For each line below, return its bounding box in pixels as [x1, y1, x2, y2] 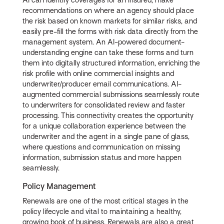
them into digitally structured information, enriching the [22, 59, 200, 67]
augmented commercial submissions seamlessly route [22, 90, 200, 99]
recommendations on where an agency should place [22, 6, 194, 15]
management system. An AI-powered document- [22, 38, 185, 46]
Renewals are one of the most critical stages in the [22, 197, 189, 205]
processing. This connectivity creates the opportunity [22, 111, 194, 120]
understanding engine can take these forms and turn [22, 48, 194, 57]
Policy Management [22, 181, 96, 191]
